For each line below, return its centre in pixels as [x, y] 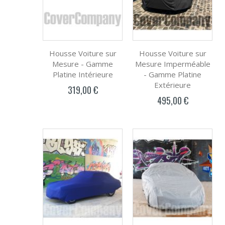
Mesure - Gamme [83, 64]
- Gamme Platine [173, 74]
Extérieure [173, 85]
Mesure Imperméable [173, 64]
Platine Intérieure [83, 74]
